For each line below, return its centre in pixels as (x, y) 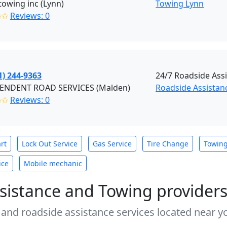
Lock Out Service (50, 144)
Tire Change (168, 144)
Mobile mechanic (53, 163)
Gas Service (112, 144)
